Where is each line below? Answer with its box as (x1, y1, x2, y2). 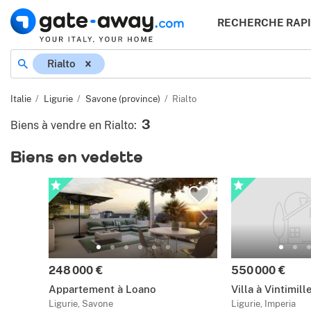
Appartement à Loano (49, 283, 156, 295)
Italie (10, 94, 31, 104)
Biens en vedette (10, 146, 143, 166)
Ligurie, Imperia (231, 299, 296, 309)
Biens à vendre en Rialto (10, 119, 134, 132)
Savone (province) (85, 94, 160, 104)
